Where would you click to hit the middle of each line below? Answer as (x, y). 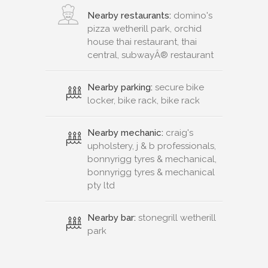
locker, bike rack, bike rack (144, 101)
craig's (178, 133)
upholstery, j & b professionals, (152, 146)
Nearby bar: (112, 218)
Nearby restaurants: (129, 16)
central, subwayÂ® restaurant (150, 55)
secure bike (178, 88)
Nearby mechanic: (125, 133)
